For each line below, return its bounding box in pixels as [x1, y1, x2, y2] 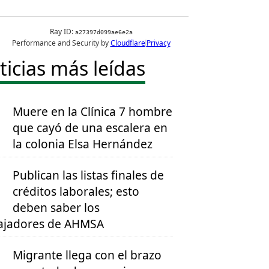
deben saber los [13, 199, 100, 216]
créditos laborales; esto [13, 183, 140, 200]
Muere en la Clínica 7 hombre [13, 103, 173, 120]
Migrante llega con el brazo [13, 247, 162, 264]
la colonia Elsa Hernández [13, 136, 153, 153]
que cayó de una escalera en [13, 119, 168, 136]
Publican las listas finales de [13, 167, 165, 184]
